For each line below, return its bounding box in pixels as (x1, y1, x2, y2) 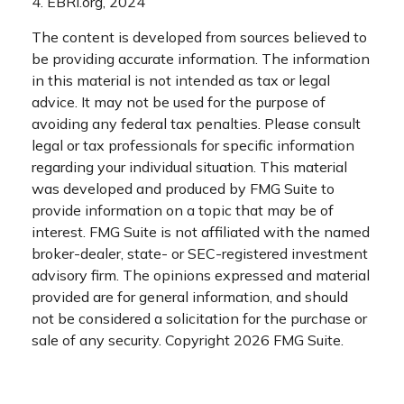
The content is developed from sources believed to (32, 27, 367, 46)
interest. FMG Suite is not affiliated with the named (32, 222, 370, 241)
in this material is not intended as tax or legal (32, 70, 330, 89)
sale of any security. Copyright (32, 330, 234, 349)
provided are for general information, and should (32, 287, 348, 306)
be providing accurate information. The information (32, 49, 370, 68)
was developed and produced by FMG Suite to (32, 179, 335, 197)
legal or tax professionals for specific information (32, 135, 354, 154)
